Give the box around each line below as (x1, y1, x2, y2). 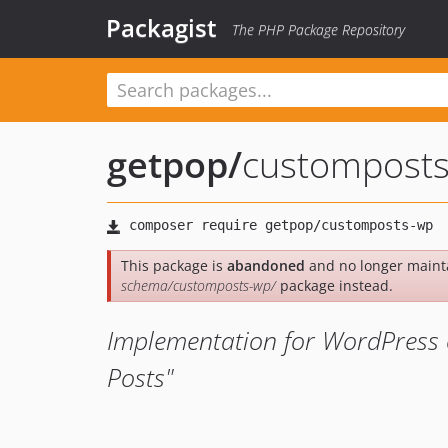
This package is (121, 256, 227, 275)
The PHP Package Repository (232, 20, 405, 39)
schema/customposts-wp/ (121, 276, 276, 295)
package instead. (276, 276, 393, 295)
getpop (107, 140, 228, 189)
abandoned (227, 256, 305, 275)
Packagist (106, 11, 217, 44)
